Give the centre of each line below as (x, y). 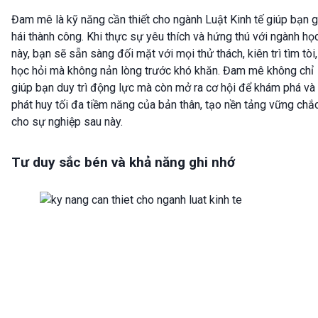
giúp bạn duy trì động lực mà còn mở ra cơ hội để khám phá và (163, 87)
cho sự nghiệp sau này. (67, 121)
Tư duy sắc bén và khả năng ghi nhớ (123, 162)
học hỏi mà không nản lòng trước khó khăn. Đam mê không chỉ (163, 70)
